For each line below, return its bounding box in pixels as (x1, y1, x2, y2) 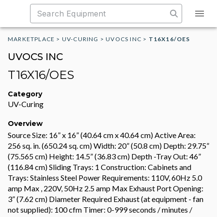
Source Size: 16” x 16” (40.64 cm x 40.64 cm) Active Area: (8, 130, 196, 139)
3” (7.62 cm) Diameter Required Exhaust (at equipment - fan (8, 194, 203, 203)
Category (8, 90, 42, 98)
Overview (8, 119, 43, 128)
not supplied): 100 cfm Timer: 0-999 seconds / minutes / (8, 205, 192, 214)
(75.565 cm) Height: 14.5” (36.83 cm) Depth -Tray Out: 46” (8, 152, 201, 161)
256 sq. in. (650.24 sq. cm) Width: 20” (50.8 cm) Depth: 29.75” (8, 141, 209, 150)
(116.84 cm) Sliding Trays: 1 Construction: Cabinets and (8, 162, 191, 171)
